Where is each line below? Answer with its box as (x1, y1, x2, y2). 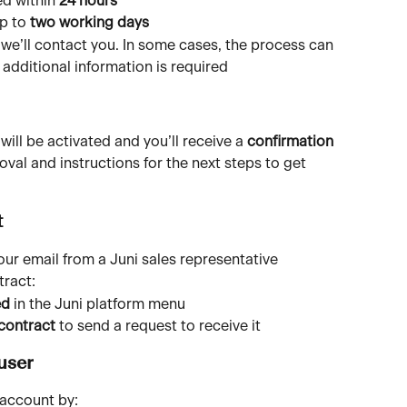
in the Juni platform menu (10, 296, 185, 312)
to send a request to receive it (55, 319, 261, 334)
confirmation (247, 134, 337, 149)
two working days (30, 15, 149, 31)
